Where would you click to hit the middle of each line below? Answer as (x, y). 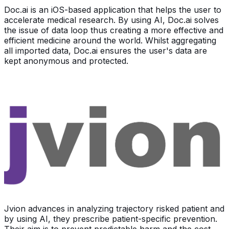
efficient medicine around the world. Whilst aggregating (110, 40)
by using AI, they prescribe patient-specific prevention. (111, 219)
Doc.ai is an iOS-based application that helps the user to (113, 9)
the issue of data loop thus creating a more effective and (114, 30)
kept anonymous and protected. (66, 61)
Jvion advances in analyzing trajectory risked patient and (114, 209)
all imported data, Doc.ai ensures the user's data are (106, 50)
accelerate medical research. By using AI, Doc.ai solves (111, 20)
